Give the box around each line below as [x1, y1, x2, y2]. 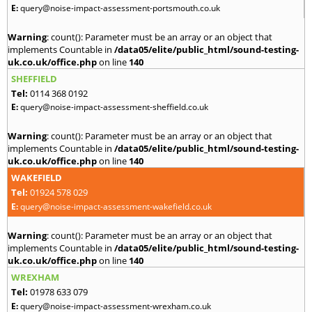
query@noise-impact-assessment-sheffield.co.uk [20, 100, 208, 113]
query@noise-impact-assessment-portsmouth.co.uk [20, 1, 220, 14]
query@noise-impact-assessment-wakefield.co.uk [20, 200, 212, 212]
